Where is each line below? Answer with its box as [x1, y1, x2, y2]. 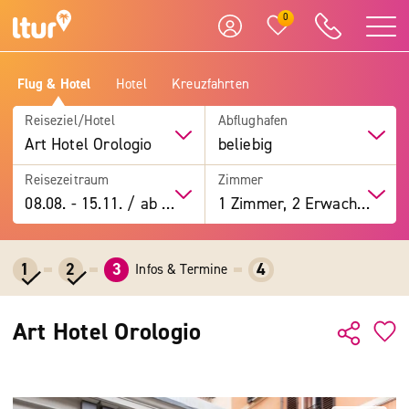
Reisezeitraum [25, 170, 110, 189]
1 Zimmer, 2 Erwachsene [356, 193, 370, 215]
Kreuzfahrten [172, 74, 249, 93]
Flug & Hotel [16, 74, 91, 93]
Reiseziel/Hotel [25, 111, 115, 131]
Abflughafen [217, 111, 288, 131]
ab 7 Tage [135, 193, 163, 215]
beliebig [217, 133, 273, 155]
